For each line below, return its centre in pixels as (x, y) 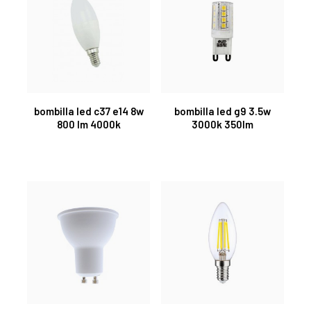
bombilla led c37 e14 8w (89, 111)
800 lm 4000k (89, 124)
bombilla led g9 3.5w (222, 111)
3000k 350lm (222, 124)
